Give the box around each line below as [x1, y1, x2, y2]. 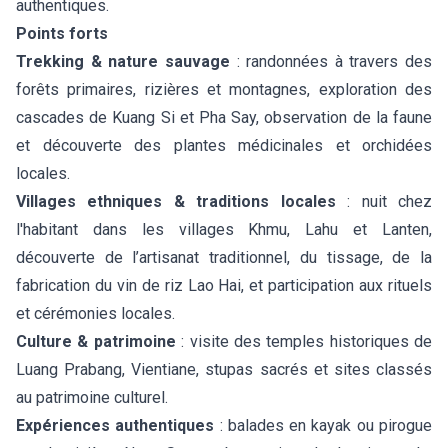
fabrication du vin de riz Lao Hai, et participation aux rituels [16, 276, 432, 295]
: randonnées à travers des [229, 52, 432, 71]
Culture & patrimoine [16, 332, 176, 351]
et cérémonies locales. [16, 304, 175, 323]
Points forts [16, 24, 108, 43]
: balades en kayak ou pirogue [214, 416, 433, 435]
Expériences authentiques [16, 416, 215, 435]
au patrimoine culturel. [16, 388, 168, 407]
